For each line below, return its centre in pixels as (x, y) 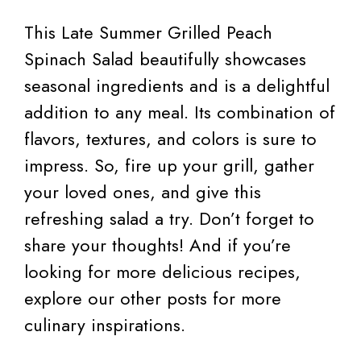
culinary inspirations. (105, 324)
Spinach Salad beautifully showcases (165, 58)
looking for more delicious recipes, (162, 271)
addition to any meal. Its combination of (180, 112)
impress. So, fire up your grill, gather (169, 165)
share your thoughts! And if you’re (158, 245)
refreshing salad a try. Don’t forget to (169, 218)
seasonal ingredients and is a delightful (177, 85)
